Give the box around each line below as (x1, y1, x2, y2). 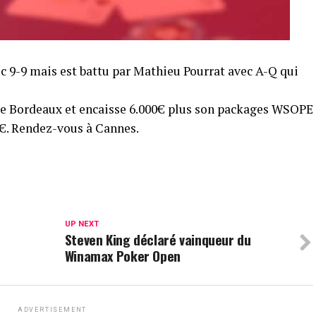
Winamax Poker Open (64, 245, 181, 266)
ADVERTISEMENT (17, 306, 87, 313)
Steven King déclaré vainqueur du (64, 229, 251, 250)
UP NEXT (64, 219, 99, 229)
